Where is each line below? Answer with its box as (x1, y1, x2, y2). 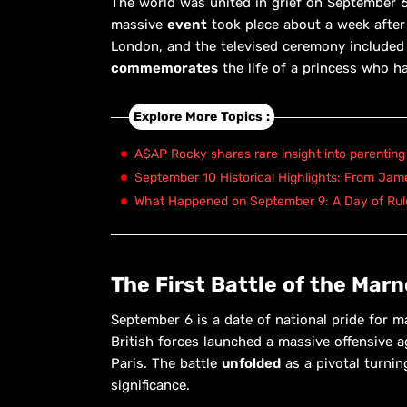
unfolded (222, 354, 281, 372)
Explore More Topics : (134, 109, 270, 125)
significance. (111, 376, 190, 393)
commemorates (111, 59, 218, 76)
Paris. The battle (111, 354, 222, 372)
